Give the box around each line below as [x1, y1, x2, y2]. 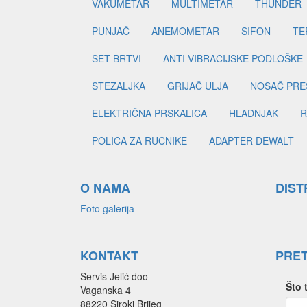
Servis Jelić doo [80, 269, 148, 284]
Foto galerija [80, 201, 134, 216]
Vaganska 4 [80, 283, 131, 297]
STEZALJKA [92, 79, 145, 93]
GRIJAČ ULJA [167, 79, 228, 93]
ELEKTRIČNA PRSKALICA [92, 106, 207, 121]
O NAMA [80, 179, 130, 197]
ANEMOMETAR [151, 24, 219, 38]
